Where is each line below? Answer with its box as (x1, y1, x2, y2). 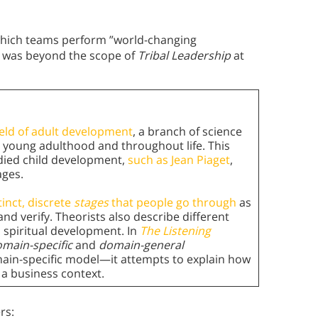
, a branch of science (133, 124, 242, 140)
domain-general (99, 237, 184, 253)
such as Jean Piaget (128, 152, 230, 168)
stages (74, 194, 109, 211)
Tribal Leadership (138, 48, 231, 64)
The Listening (140, 223, 211, 239)
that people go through (109, 194, 236, 211)
